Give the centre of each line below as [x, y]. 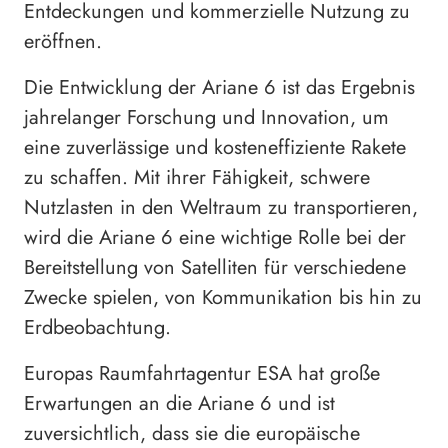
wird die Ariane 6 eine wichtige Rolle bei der [215, 237]
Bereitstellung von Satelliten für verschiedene [215, 267]
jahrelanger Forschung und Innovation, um [206, 117]
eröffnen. [63, 41]
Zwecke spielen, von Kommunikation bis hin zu [223, 297]
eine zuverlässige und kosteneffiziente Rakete [215, 147]
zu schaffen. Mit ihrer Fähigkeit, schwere [197, 177]
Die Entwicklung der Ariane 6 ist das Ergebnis [219, 87]
